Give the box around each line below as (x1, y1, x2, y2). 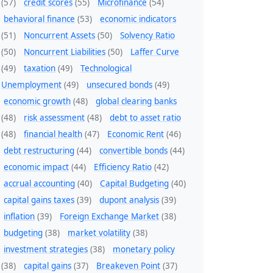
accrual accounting (4, 178, 75, 190)
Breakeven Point (96, 260, 160, 272)
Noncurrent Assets (24, 30, 95, 41)
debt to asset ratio (110, 112, 181, 124)
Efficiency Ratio (94, 161, 152, 173)
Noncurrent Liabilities (24, 46, 105, 58)
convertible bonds (99, 145, 168, 157)
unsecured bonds (87, 79, 152, 91)
